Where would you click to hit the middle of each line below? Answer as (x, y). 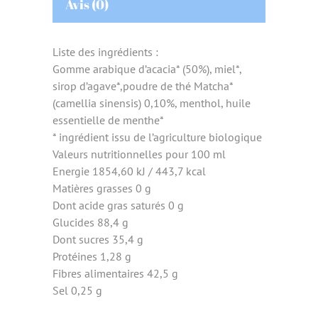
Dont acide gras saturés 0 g (118, 205)
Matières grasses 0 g (102, 188)
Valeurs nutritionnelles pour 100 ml (139, 154)
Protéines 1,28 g (92, 257)
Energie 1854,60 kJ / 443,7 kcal (129, 171)
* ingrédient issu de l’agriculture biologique (157, 137)
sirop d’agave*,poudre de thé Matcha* (143, 86)
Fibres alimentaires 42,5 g (115, 274)
